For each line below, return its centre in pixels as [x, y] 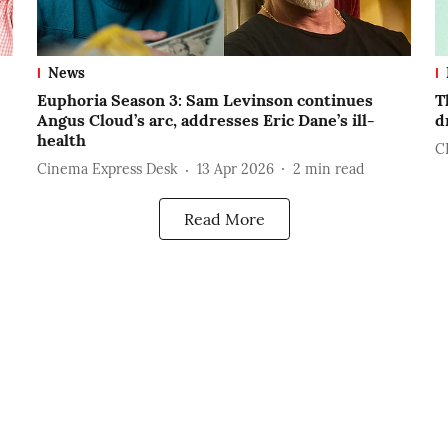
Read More [224, 218]
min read [334, 169]
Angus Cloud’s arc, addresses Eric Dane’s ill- [205, 119]
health [61, 139]
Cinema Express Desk [107, 169]
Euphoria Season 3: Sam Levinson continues [204, 99]
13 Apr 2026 [235, 169]
